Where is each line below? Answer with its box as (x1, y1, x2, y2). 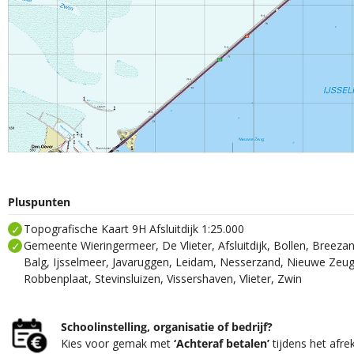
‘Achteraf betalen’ (174, 335, 270, 351)
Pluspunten (8, 194, 70, 210)
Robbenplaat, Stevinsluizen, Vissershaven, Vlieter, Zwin (24, 270, 302, 286)
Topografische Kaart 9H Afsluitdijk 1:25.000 (24, 220, 244, 236)
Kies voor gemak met (61, 335, 175, 351)
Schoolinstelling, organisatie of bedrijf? (61, 318, 273, 334)
